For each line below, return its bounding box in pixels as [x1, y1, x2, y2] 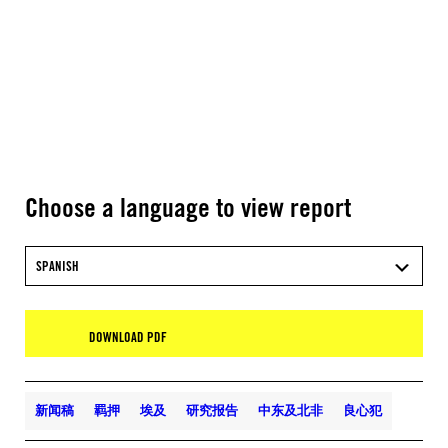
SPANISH [36, 258, 79, 274]
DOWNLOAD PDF [89, 329, 167, 345]
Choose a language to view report [25, 191, 351, 223]
